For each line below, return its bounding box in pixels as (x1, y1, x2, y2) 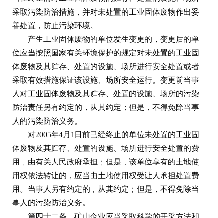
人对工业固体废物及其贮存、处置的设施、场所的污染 (12, 89, 199, 98)
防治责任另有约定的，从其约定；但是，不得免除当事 (12, 103, 199, 111)
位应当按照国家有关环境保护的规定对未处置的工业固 (12, 48, 199, 57)
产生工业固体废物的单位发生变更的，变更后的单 (28, 35, 199, 43)
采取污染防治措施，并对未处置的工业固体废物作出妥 (12, 7, 199, 16)
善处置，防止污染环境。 (12, 21, 98, 30)
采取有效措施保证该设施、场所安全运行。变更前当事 (12, 75, 199, 84)
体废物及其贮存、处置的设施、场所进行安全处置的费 (12, 144, 199, 152)
